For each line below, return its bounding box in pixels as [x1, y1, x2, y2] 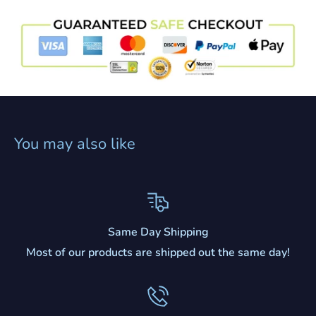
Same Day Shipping [107, 224, 209, 241]
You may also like [14, 133, 135, 155]
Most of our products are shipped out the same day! [26, 245, 290, 261]
